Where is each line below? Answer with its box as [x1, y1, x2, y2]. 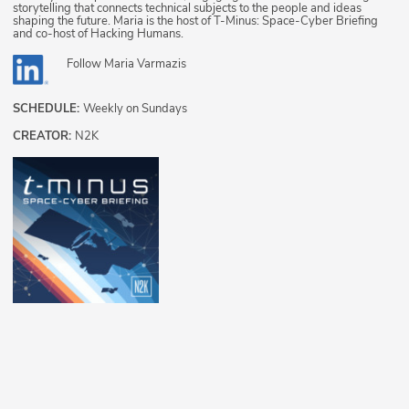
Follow [67, 55, 104, 72]
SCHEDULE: [13, 100, 83, 117]
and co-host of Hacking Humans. [13, 25, 184, 42]
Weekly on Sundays [83, 100, 187, 117]
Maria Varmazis [104, 55, 186, 72]
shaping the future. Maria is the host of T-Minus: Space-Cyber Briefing [13, 12, 378, 29]
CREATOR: [13, 127, 75, 144]
